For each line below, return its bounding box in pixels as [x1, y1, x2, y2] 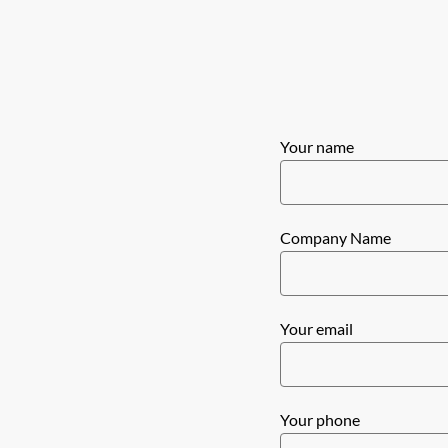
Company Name [280, 227, 391, 247]
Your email [280, 318, 353, 338]
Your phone [280, 409, 360, 429]
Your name [280, 136, 354, 156]
